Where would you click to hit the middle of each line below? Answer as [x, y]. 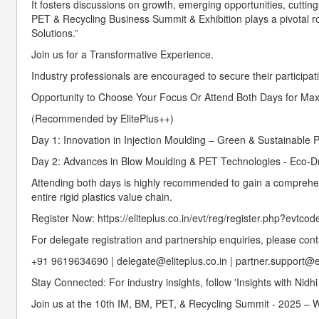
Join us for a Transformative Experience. [122, 54]
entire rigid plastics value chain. [102, 196]
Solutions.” [55, 32]
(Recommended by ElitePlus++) [103, 118]
